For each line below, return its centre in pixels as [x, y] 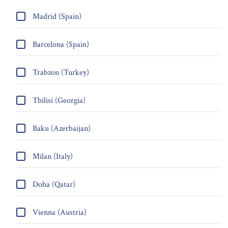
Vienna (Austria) [59, 212]
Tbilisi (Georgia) [58, 101]
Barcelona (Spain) [60, 45]
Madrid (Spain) [56, 17]
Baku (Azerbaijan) [61, 129]
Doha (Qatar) [53, 184]
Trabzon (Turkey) [60, 73]
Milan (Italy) [52, 156]
